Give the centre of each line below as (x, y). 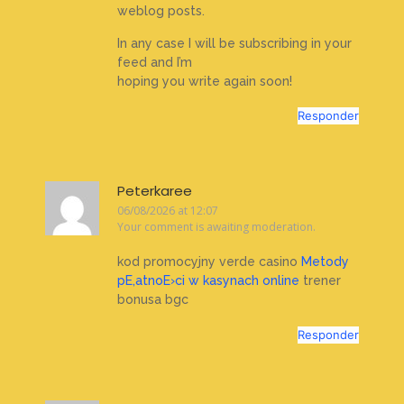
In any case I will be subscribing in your (234, 43)
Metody (325, 262)
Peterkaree (155, 191)
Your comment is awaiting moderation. (216, 227)
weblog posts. (161, 11)
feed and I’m (155, 62)
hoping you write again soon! (205, 81)
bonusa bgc (153, 300)
